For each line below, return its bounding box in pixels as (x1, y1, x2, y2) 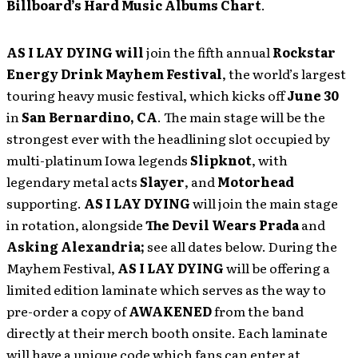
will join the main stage (190, 193, 338, 213)
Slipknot (190, 150, 252, 169)
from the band (212, 301, 304, 320)
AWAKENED (129, 301, 212, 320)
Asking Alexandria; (6, 237, 145, 256)
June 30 (287, 86, 339, 105)
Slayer (140, 172, 185, 191)
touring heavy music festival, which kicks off (6, 86, 287, 105)
